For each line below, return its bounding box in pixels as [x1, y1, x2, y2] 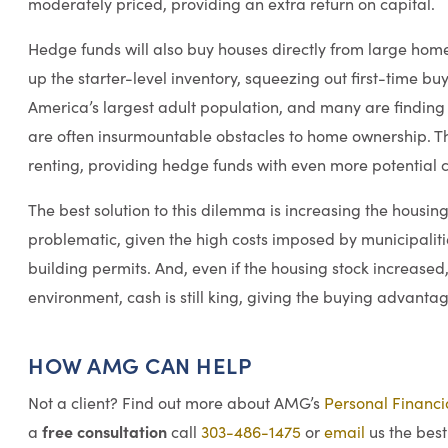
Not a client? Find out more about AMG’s [28, 391, 324, 413]
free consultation [42, 419, 167, 442]
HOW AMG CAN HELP [28, 348, 252, 380]
